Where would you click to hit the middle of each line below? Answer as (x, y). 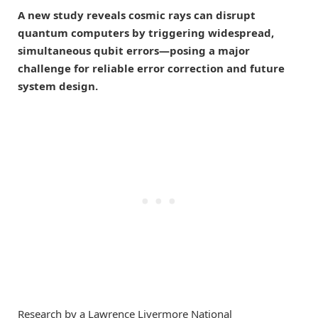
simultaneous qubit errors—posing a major (134, 50)
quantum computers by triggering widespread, (146, 32)
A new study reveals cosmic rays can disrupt (137, 15)
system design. (58, 86)
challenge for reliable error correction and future (151, 68)
